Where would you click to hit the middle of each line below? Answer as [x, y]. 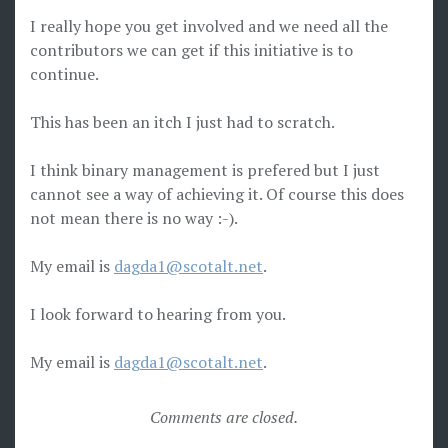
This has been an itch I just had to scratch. [182, 122]
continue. [64, 74]
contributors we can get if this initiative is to [191, 50]
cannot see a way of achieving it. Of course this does [217, 194]
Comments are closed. [224, 417]
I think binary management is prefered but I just [205, 170]
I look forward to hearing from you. [158, 314]
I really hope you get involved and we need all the [209, 26]
